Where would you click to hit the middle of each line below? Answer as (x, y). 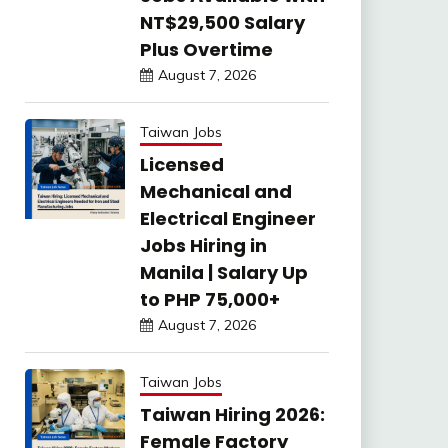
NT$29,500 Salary (222, 22)
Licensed (181, 164)
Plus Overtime (206, 49)
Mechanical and (215, 191)
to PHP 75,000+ (209, 299)
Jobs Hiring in (203, 245)
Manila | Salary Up (223, 272)
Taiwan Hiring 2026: (232, 414)
